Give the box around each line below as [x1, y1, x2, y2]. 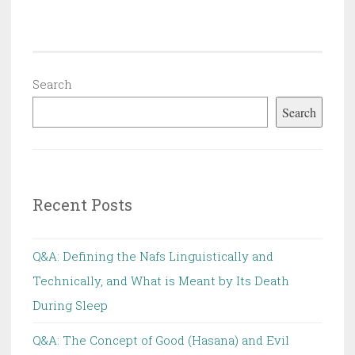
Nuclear [239, 52, 284, 68]
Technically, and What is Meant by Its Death [32, 272, 289, 288]
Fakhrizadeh [239, 94, 311, 111]
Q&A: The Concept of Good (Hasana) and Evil [32, 331, 289, 348]
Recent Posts [32, 193, 132, 215]
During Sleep [32, 296, 108, 313]
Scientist [239, 73, 291, 90]
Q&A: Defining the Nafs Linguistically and [32, 247, 273, 264]
